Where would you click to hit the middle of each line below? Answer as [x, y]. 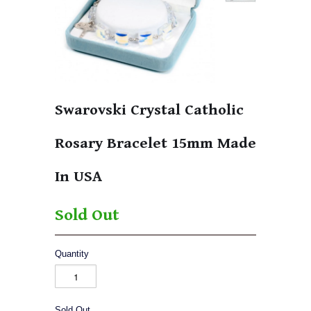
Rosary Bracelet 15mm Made [155, 144]
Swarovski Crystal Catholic [149, 110]
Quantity [72, 254]
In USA [78, 177]
